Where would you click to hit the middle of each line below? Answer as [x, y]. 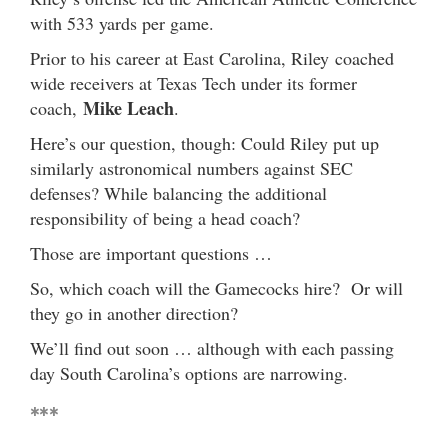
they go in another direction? [134, 312]
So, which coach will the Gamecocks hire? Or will [216, 287]
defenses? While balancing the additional [178, 192]
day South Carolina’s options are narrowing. [189, 372]
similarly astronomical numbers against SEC [191, 167]
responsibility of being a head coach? [165, 217]
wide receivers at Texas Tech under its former [193, 82]
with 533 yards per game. [122, 22]
